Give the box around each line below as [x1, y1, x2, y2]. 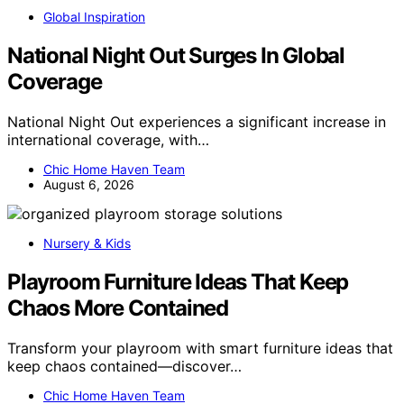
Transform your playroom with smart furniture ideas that [7, 338, 393, 357]
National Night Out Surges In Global [7, 41, 344, 69]
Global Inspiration [43, 8, 145, 24]
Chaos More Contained [7, 294, 229, 321]
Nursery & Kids [43, 234, 131, 251]
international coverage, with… [7, 130, 209, 149]
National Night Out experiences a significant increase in [7, 112, 386, 131]
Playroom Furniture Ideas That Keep [7, 268, 349, 295]
